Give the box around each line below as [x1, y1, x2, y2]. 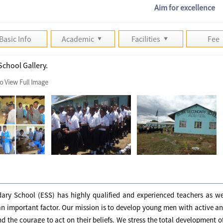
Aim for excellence [154, 2, 215, 12]
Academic [62, 33, 96, 44]
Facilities [131, 33, 162, 44]
